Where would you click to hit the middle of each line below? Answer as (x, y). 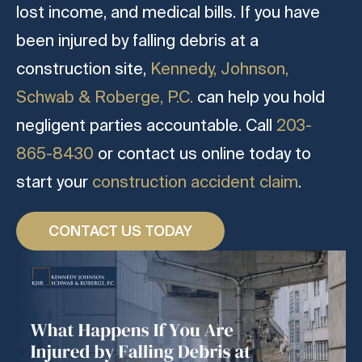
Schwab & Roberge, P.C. (105, 97)
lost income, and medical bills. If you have (168, 12)
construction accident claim (195, 182)
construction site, (83, 69)
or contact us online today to (202, 154)
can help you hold (259, 97)
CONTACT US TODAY (120, 231)
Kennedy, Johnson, (219, 69)
